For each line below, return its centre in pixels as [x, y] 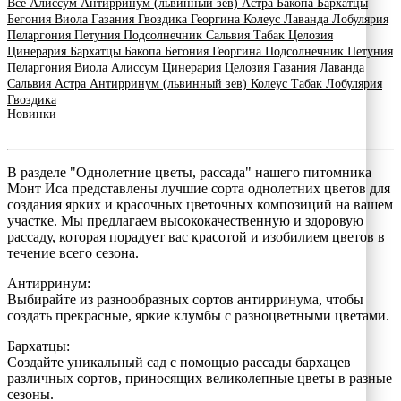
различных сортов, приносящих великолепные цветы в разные [200, 378]
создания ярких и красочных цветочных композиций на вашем [200, 204]
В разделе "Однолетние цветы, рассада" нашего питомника [189, 172]
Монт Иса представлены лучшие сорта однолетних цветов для [199, 188]
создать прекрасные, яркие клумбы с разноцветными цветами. [198, 315]
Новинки [32, 114]
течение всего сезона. [73, 252]
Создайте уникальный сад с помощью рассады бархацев [179, 362]
